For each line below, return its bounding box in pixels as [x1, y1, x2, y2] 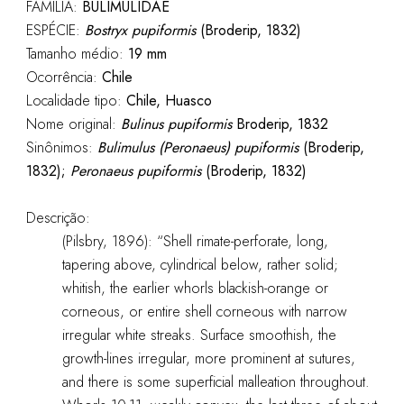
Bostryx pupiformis [84, 20, 196, 41]
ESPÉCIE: [25, 20, 85, 41]
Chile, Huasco [125, 90, 212, 111]
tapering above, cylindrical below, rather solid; [61, 254, 338, 275]
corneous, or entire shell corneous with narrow [61, 301, 347, 322]
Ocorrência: [25, 67, 97, 87]
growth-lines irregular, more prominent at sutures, [61, 348, 355, 369]
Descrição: [25, 207, 90, 228]
